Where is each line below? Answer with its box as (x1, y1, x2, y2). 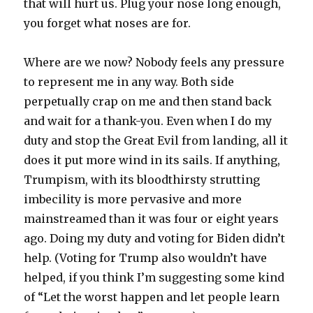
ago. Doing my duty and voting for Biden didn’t (24, 231, 286, 246)
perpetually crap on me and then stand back (24, 94, 272, 109)
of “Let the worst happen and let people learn (24, 290, 280, 305)
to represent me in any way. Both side (24, 75, 235, 89)
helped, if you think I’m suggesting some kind (24, 270, 285, 285)
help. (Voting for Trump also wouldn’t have (24, 251, 268, 265)
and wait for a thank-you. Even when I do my (24, 114, 272, 129)
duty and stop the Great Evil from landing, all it (24, 133, 289, 148)
